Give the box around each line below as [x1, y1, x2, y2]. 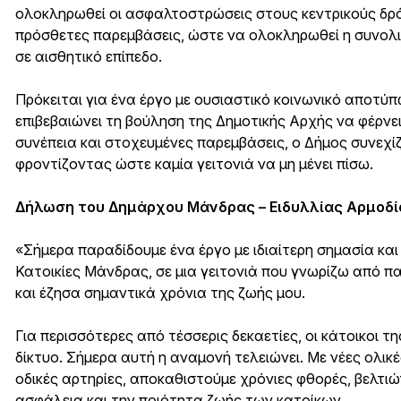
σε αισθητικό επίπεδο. [15, 47, 162, 66]
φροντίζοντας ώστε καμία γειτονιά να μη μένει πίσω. [15, 155, 373, 174]
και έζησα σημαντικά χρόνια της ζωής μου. [15, 284, 305, 303]
